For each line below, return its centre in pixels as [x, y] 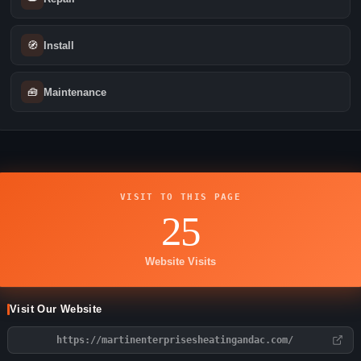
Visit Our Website [56, 310]
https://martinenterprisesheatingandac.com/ [175, 340]
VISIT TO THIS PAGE [180, 197]
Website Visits [180, 262]
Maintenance [75, 92]
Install [59, 45]
